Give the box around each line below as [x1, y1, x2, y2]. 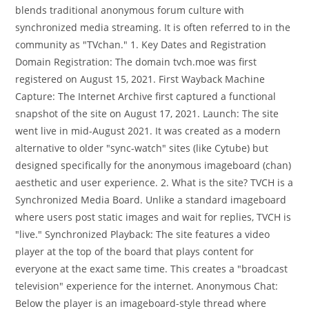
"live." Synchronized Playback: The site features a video [15, 228, 270, 241]
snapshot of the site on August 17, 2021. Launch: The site [15, 107, 279, 121]
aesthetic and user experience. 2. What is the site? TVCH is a [15, 176, 294, 190]
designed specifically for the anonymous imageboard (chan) [15, 159, 292, 172]
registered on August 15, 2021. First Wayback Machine [15, 72, 266, 86]
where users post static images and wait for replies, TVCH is [15, 210, 292, 224]
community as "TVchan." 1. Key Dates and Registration [15, 38, 267, 52]
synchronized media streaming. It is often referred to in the [15, 21, 291, 34]
